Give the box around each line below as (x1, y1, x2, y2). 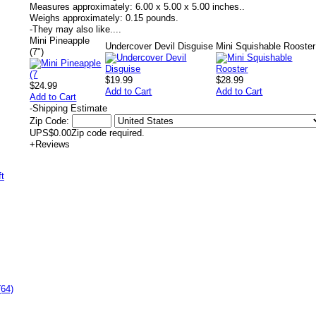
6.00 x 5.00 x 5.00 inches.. (135, 1, 245, 12)
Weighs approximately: (30, 13, 123, 23)
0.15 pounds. (126, 13, 178, 23)
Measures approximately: (30, 1, 133, 12)
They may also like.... (32, 24, 121, 35)
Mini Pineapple (30, 35, 90, 46)
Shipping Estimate (32, 103, 107, 114)
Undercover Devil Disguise (105, 41, 214, 51)
